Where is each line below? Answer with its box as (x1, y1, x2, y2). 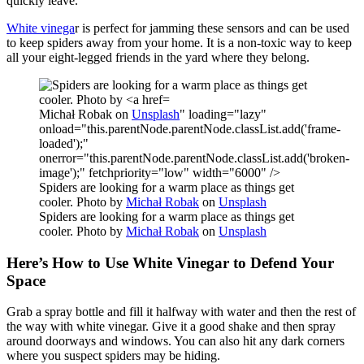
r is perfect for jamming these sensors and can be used (75, 20, 349, 35)
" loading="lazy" (180, 106, 266, 121)
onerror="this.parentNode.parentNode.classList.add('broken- (39, 150, 349, 165)
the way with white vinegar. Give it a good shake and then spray (6, 319, 336, 334)
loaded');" (39, 136, 89, 150)
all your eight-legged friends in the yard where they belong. (6, 50, 310, 64)
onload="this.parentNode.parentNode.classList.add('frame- (39, 121, 340, 136)
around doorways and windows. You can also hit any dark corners (6, 334, 344, 349)
